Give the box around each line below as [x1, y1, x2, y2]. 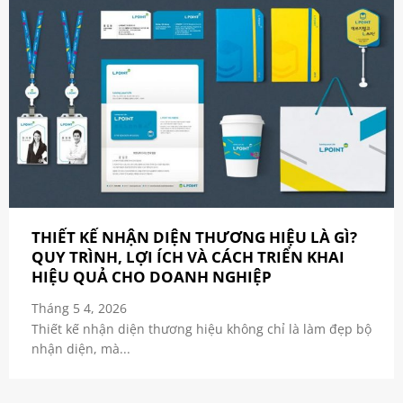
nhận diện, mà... [31, 340, 130, 358]
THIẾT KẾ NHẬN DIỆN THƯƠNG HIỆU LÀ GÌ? [31, 226, 357, 247]
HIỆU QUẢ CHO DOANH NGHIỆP [31, 265, 272, 287]
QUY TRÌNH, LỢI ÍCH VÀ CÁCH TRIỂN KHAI [31, 246, 345, 267]
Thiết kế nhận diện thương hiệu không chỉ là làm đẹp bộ [31, 320, 372, 338]
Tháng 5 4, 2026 [31, 299, 127, 317]
